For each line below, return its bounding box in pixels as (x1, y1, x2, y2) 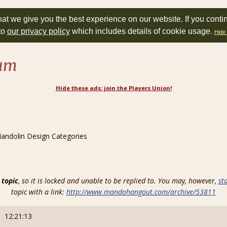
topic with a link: (11, 187, 66, 197)
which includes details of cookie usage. (69, 27, 214, 35)
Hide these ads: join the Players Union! (55, 84, 172, 92)
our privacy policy (7, 27, 70, 35)
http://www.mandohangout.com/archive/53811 (66, 187, 216, 197)
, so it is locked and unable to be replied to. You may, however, (18, 176, 218, 185)
